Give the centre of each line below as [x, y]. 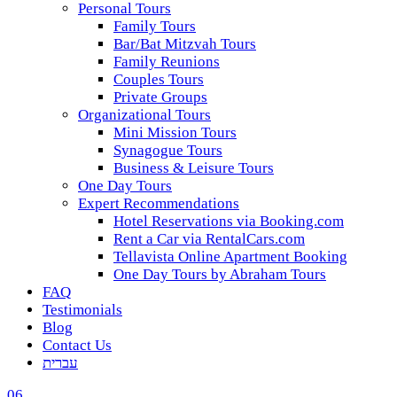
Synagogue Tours [168, 150]
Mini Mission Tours [175, 132]
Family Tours [155, 26]
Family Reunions [167, 62]
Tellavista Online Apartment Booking [230, 257]
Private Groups [160, 97]
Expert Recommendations [159, 203]
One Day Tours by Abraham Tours [220, 274]
